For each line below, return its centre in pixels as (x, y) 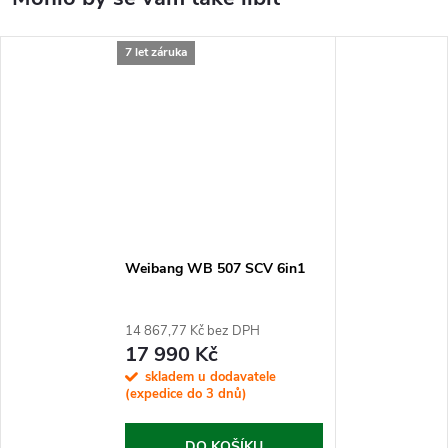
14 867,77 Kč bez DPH (192, 331)
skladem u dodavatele (210, 377)
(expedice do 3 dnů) (185, 394)
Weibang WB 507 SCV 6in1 (214, 269)
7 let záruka (155, 52)
